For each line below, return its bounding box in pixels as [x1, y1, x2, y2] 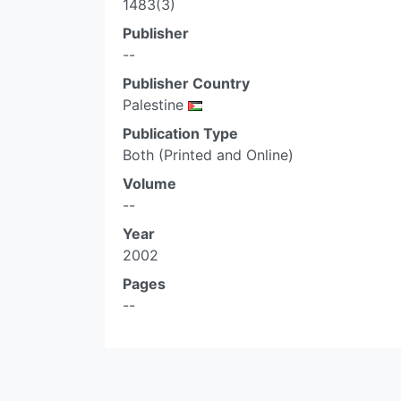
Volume [123, 175, 176, 192]
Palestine [123, 96, 188, 114]
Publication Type [123, 124, 238, 142]
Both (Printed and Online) [123, 146, 294, 164]
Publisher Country [123, 74, 250, 92]
